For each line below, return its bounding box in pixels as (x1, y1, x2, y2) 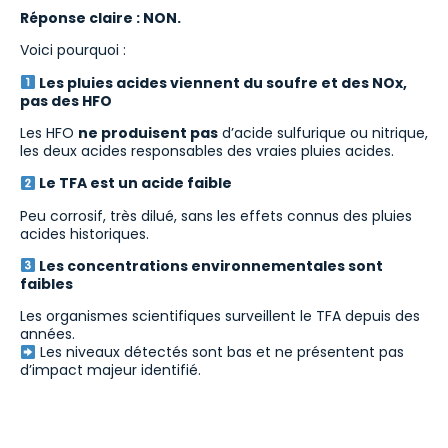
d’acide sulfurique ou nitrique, (218, 122, 428, 143)
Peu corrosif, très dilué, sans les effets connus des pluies (20, 205, 412, 226)
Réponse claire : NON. (20, 7, 181, 28)
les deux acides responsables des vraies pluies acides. (20, 140, 394, 161)
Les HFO (20, 122, 78, 143)
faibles (20, 274, 73, 295)
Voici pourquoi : (20, 40, 126, 61)
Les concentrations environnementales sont (35, 256, 383, 277)
